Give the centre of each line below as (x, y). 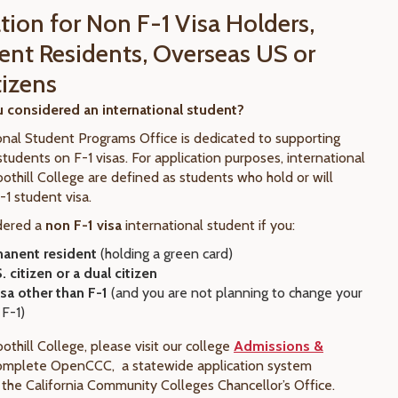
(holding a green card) (165, 254)
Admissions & (279, 346)
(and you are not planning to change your (235, 293)
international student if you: (208, 225)
